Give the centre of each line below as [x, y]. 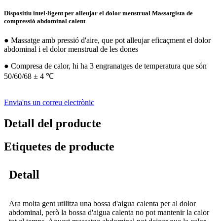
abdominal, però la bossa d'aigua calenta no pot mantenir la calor [109, 213]
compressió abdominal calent [45, 21]
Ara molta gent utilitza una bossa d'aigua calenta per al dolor [102, 204]
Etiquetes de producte [59, 147]
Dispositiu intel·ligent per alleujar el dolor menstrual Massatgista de [98, 13]
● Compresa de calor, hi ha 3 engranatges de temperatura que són [105, 66]
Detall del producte [53, 124]
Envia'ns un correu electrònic [49, 103]
